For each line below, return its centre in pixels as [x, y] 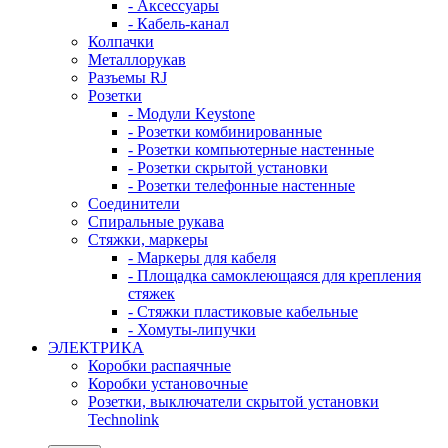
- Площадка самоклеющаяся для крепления [274, 275]
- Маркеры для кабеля [202, 257]
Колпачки [121, 41]
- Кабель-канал [178, 23]
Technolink [123, 419]
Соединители [134, 203]
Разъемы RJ [127, 77]
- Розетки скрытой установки [228, 167]
